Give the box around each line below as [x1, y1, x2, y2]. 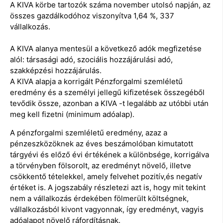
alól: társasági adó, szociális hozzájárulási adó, [10, 55, 173, 65]
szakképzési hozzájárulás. [10, 66, 102, 76]
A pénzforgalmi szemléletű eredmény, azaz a [10, 127, 167, 137]
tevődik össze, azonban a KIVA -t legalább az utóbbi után [10, 99, 209, 109]
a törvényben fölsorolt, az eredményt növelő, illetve [10, 160, 191, 170]
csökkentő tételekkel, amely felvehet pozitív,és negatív [10, 171, 202, 181]
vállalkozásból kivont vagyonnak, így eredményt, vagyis [10, 204, 204, 214]
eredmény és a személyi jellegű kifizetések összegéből [10, 88, 205, 98]
